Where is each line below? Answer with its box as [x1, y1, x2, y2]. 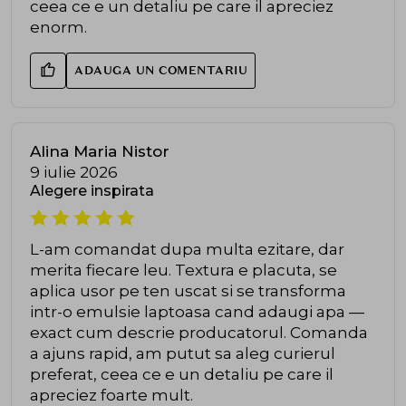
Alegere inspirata [30, 182, 154, 200]
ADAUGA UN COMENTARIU [74, 63, 247, 79]
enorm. [30, 18, 87, 37]
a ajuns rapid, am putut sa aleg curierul [30, 344, 335, 363]
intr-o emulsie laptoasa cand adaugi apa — [30, 303, 364, 322]
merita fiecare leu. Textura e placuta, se [30, 261, 337, 280]
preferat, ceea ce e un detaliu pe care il [30, 365, 333, 384]
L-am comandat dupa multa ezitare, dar [30, 240, 344, 259]
